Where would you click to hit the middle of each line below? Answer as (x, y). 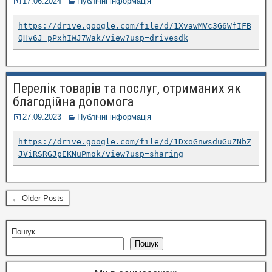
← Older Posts (38, 198)
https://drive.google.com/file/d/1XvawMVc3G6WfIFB (135, 25)
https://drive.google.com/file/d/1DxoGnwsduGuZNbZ (135, 141)
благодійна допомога (73, 101)
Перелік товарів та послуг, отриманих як (127, 88)
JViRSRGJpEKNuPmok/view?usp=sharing (101, 154)
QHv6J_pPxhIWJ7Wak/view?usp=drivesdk (103, 38)
